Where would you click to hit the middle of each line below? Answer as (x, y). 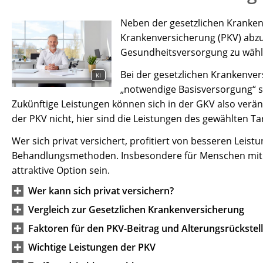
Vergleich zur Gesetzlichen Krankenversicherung (136, 210)
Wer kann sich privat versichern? (101, 191)
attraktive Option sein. (61, 170)
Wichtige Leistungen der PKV (92, 247)
